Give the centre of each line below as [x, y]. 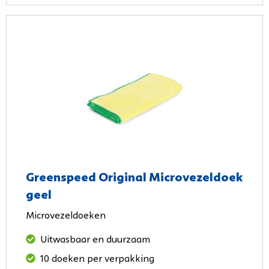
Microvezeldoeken [66, 216]
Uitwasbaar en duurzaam [95, 240]
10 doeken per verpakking [97, 259]
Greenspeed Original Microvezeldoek [134, 178]
